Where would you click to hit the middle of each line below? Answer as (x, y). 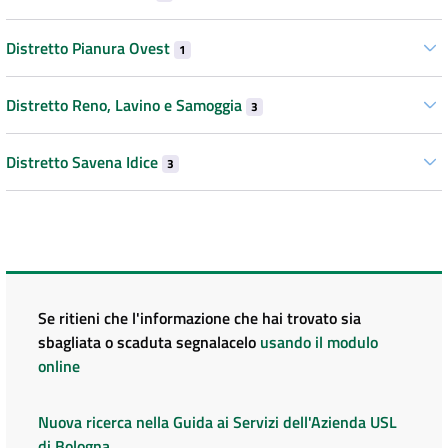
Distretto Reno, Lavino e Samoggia (126, 105)
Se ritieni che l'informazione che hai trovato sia (199, 318)
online (59, 366)
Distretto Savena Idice (84, 162)
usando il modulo (319, 342)
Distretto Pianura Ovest (90, 48)
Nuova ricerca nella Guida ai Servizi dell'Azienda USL (217, 422)
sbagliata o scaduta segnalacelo (149, 342)
